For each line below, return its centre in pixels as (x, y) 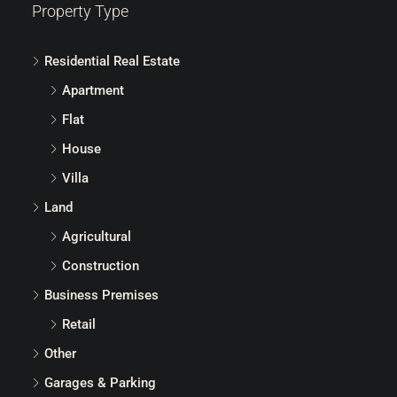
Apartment (93, 90)
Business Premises (101, 295)
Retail (79, 324)
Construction (101, 265)
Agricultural (97, 236)
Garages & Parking (100, 382)
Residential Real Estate (112, 61)
